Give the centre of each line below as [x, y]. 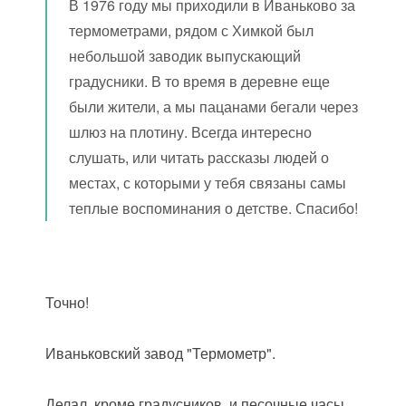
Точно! [68, 302]
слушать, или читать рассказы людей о [199, 157]
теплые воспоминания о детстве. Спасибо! [214, 208]
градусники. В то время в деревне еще [200, 81]
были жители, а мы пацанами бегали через [214, 106]
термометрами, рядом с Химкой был [192, 30]
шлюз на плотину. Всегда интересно [191, 132]
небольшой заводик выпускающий [185, 56]
